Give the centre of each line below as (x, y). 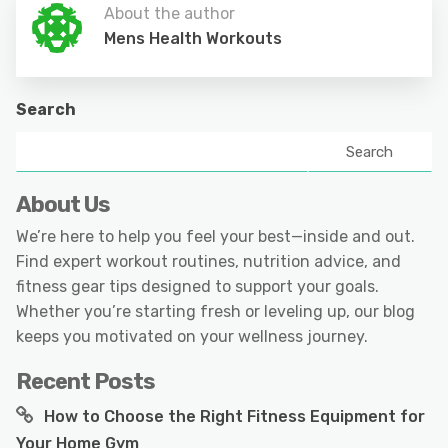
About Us (63, 205)
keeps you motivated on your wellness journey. (192, 337)
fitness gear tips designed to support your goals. (197, 287)
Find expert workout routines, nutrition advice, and (208, 262)
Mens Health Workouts (193, 39)
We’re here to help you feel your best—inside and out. (215, 237)
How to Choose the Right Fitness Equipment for (234, 417)
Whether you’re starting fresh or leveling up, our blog (215, 312)
